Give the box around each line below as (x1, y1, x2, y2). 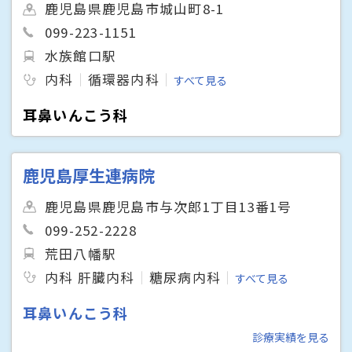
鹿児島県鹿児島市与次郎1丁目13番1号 (45, 196, 292, 216)
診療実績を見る (251, 329, 329, 346)
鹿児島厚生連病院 (23, 163, 156, 187)
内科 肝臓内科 (45, 268, 135, 288)
